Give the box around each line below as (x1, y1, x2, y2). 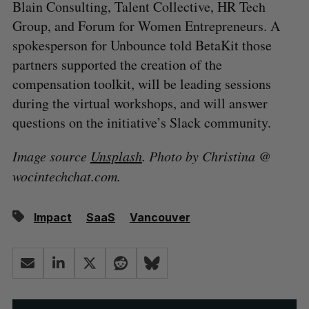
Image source (12, 147, 90, 166)
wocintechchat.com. (12, 167, 121, 186)
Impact (33, 210, 72, 225)
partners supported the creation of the (12, 55, 222, 74)
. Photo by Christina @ (141, 147, 271, 166)
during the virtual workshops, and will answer (12, 94, 268, 113)
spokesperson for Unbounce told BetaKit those (12, 36, 272, 55)
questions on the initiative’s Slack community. (12, 113, 271, 132)
